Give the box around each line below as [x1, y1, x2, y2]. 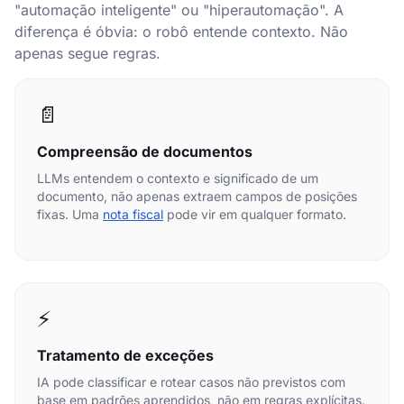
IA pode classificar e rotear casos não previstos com [37, 374, 345, 390]
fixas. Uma [37, 207, 103, 222]
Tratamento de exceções [37, 346, 214, 364]
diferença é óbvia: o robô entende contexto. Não [14, 23, 348, 41]
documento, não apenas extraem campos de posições [37, 188, 357, 204]
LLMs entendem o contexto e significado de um [37, 170, 318, 186]
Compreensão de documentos [37, 142, 252, 161]
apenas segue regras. [14, 44, 161, 62]
